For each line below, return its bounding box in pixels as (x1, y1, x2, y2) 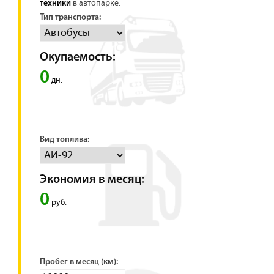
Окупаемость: (40, 51, 116, 64)
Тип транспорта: (40, 13, 101, 23)
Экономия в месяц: (40, 174, 144, 187)
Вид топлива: (40, 135, 89, 145)
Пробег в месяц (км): (40, 257, 118, 267)
